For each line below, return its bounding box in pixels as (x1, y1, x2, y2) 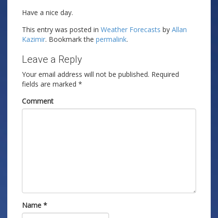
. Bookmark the (45, 35, 96, 44)
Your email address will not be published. (22, 70, 149, 79)
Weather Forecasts (101, 25, 161, 34)
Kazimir (22, 35, 45, 44)
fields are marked (22, 79, 78, 89)
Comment (22, 96, 54, 106)
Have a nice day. (22, 8, 73, 17)
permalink (96, 35, 127, 44)
